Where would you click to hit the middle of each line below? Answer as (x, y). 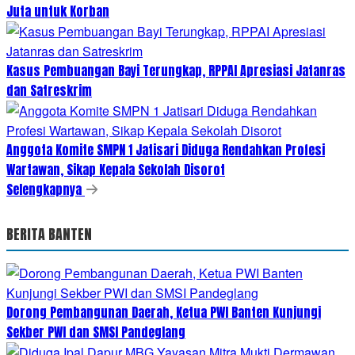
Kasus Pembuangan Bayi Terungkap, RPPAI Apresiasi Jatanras (176, 70)
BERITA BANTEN (49, 234)
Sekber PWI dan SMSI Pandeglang (96, 332)
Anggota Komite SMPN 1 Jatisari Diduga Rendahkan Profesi (166, 149)
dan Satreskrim (49, 90)
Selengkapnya (46, 189)
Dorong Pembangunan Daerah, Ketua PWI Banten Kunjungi (164, 312)
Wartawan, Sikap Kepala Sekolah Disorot (116, 169)
